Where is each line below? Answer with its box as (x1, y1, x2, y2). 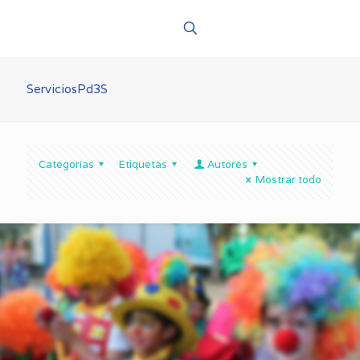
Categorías (39, 157, 94, 171)
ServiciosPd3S (27, 81, 108, 96)
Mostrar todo (256, 173, 321, 186)
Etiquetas (119, 157, 168, 171)
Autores (207, 157, 247, 171)
